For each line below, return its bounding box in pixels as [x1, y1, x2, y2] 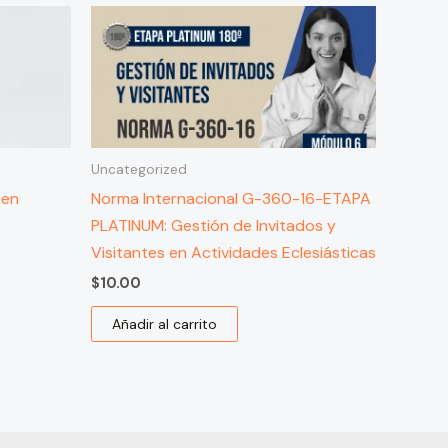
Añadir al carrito [112, 315, 217, 334]
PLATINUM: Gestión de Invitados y [91, 215, 336, 236]
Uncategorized [91, 161, 187, 179]
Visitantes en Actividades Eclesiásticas [91, 242, 376, 263]
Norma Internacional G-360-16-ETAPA [91, 188, 371, 209]
